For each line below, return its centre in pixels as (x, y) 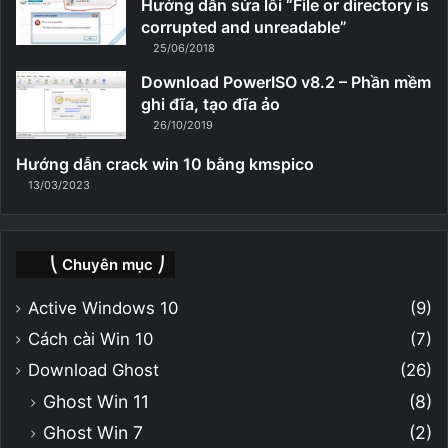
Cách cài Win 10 (90, 338)
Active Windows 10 (103, 307)
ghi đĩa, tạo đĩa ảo (210, 103)
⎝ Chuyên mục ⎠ (107, 264)
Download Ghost (93, 369)
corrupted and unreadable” (244, 26)
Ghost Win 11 (96, 401)
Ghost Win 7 (93, 432)
